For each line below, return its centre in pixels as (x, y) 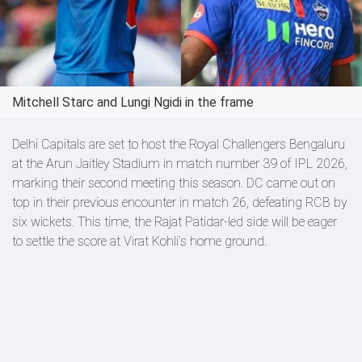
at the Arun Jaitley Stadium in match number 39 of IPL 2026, (180, 164)
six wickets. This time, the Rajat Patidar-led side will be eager (175, 222)
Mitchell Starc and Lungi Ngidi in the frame (133, 102)
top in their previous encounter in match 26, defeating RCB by (180, 202)
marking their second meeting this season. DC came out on (174, 183)
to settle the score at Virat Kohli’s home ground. (139, 241)
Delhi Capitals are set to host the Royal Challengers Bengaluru (179, 144)
